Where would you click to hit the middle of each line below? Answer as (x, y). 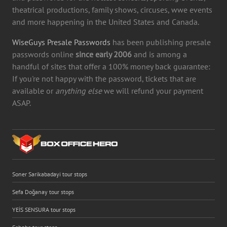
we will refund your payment (153, 90)
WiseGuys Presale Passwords (61, 42)
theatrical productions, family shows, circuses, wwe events (112, 9)
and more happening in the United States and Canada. (106, 22)
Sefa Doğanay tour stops (43, 192)
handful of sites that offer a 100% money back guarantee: (111, 66)
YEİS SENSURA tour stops (44, 209)
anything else (79, 90)
